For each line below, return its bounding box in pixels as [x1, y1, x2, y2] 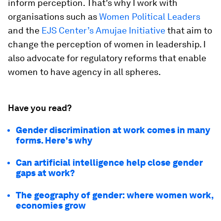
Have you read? [8, 103, 72, 113]
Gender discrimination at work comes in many [16, 125, 210, 136]
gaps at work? [16, 168, 75, 179]
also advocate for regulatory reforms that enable [8, 53, 206, 64]
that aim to [165, 25, 212, 36]
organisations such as [8, 11, 99, 22]
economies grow [16, 200, 86, 211]
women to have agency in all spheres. [8, 67, 161, 77]
